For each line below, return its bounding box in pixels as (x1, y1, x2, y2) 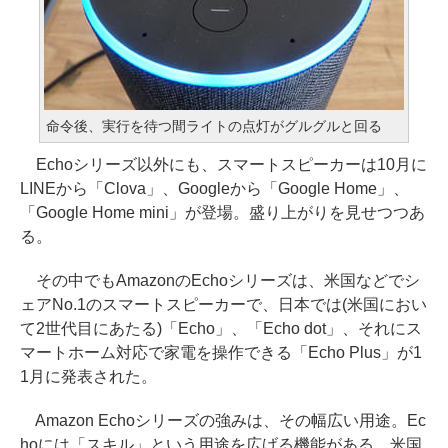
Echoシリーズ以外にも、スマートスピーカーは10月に (20, 156, 427, 173)
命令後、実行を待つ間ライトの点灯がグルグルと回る (46, 118, 382, 134)
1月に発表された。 (20, 368, 157, 385)
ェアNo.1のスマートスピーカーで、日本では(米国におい (20, 296, 427, 313)
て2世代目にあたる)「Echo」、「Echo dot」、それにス (20, 320, 422, 337)
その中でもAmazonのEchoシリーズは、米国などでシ (20, 272, 420, 289)
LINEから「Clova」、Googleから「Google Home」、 (20, 180, 409, 197)
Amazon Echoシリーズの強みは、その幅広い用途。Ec (20, 412, 426, 429)
